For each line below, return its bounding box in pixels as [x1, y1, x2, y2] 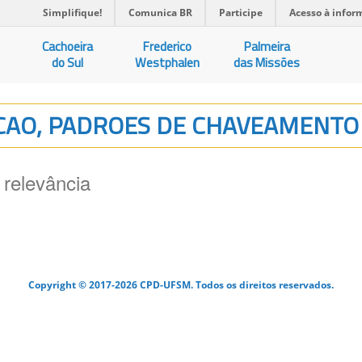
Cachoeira [42, 37, 94, 56]
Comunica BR [128, 6, 192, 19]
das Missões [234, 53, 301, 72]
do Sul [52, 53, 84, 72]
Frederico [143, 37, 192, 56]
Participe [219, 6, 263, 19]
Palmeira [243, 37, 290, 56]
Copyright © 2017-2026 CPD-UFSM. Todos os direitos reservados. [28, 278, 334, 291]
